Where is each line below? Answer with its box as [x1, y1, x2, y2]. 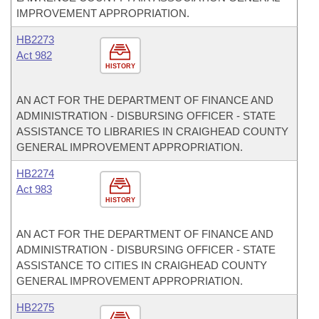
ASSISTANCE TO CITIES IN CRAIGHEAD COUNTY [16, 259, 267, 271]
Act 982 [16, 49, 52, 61]
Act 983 [16, 183, 52, 195]
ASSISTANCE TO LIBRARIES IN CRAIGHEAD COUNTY [16, 125, 288, 137]
